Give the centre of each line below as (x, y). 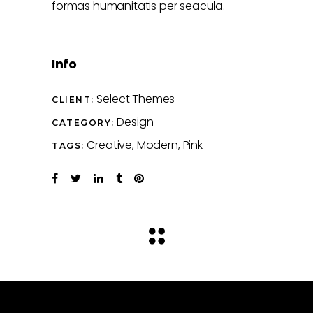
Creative (110, 145)
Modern (157, 145)
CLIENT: (73, 100)
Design (135, 122)
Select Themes (136, 99)
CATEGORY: (83, 123)
